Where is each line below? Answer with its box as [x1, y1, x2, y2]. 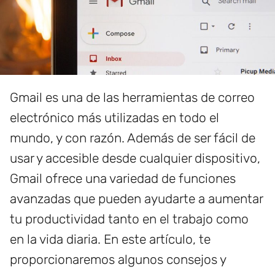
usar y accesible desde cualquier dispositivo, [10, 150, 260, 166]
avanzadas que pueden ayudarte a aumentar [10, 191, 263, 207]
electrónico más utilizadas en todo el [10, 110, 219, 126]
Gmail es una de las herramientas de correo [10, 90, 255, 106]
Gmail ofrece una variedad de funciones [10, 171, 236, 187]
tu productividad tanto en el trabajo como [10, 211, 249, 227]
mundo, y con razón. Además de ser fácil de [10, 130, 255, 146]
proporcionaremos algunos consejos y [10, 252, 226, 268]
